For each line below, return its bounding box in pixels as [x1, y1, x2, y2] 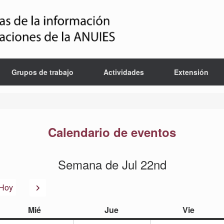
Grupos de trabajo [11, 67, 73, 77]
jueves [118, 203, 143, 215]
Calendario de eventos [48, 123, 176, 140]
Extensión [173, 67, 208, 77]
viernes [194, 203, 222, 215]
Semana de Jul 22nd [57, 155, 166, 173]
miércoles [40, 203, 77, 215]
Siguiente [32, 181, 66, 192]
